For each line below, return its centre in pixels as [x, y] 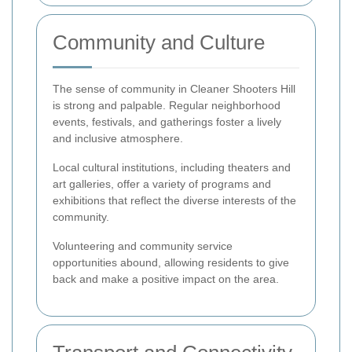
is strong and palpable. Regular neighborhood [167, 105]
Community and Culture [159, 42]
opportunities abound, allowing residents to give [171, 262]
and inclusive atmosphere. [118, 138]
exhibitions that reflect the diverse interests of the [174, 200]
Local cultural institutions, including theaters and [172, 167]
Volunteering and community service [143, 246]
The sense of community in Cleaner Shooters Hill [174, 88]
